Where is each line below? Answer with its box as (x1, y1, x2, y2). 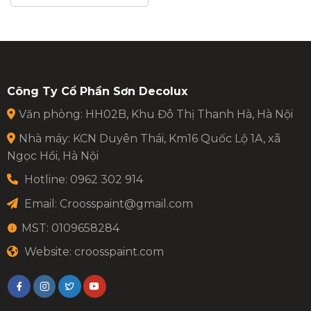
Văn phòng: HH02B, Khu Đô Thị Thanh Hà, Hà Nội (18, 108, 293, 121)
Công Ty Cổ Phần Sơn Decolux (6, 85, 187, 99)
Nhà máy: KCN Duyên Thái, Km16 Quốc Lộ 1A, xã (18, 131, 280, 145)
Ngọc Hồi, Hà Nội (6, 149, 99, 162)
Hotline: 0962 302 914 (21, 173, 143, 187)
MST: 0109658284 (21, 221, 119, 235)
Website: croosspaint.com (21, 245, 164, 259)
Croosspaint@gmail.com (59, 196, 193, 210)
